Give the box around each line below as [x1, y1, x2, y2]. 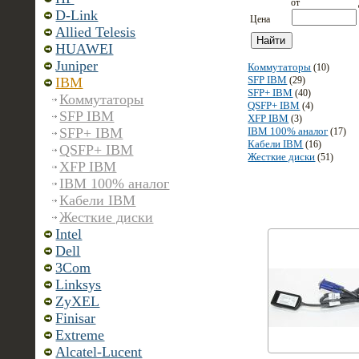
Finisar [55, 310, 96, 326]
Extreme [55, 327, 105, 343]
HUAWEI [55, 41, 114, 57]
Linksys [55, 276, 102, 292]
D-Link [55, 7, 99, 23]
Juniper [55, 58, 99, 74]
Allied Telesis [55, 24, 136, 40]
